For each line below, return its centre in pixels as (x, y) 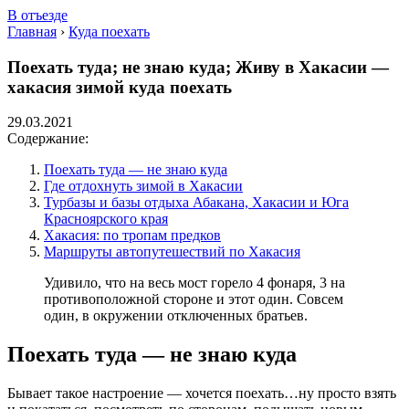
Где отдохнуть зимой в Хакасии (143, 186)
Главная (32, 31)
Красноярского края (106, 219)
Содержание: (48, 139)
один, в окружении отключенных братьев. (176, 316)
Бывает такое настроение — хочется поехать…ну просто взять (202, 393)
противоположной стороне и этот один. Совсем (194, 299)
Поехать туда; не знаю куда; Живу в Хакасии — (198, 67)
